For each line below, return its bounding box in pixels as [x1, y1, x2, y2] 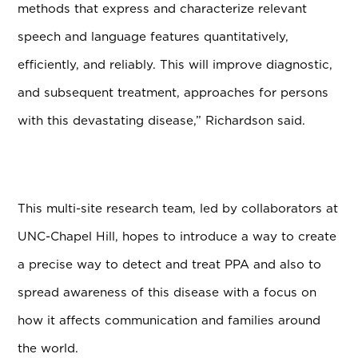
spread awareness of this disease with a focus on [18, 284, 317, 300]
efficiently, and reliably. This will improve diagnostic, [18, 57, 333, 73]
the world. [18, 340, 83, 356]
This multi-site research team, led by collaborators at [18, 201, 339, 217]
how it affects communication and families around [18, 312, 321, 328]
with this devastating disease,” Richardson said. [18, 113, 310, 129]
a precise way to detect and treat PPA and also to [18, 257, 322, 272]
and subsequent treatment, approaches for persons [18, 85, 329, 101]
